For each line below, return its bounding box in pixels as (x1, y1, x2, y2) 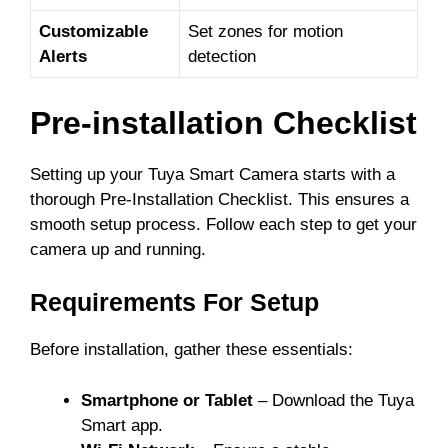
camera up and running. (30, 239, 206, 259)
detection (188, 47, 256, 67)
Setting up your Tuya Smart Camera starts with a (30, 164, 395, 184)
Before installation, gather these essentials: (30, 340, 353, 360)
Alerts (39, 47, 87, 67)
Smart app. (81, 415, 163, 435)
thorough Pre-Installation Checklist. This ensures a (30, 189, 409, 209)
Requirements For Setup (30, 288, 319, 317)
